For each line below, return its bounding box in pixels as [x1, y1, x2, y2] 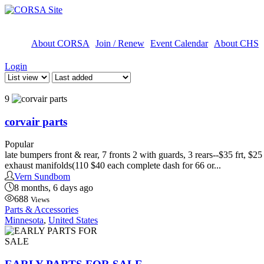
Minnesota [5, 215, 44, 226]
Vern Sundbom [14, 171, 70, 182]
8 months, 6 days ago [14, 183, 93, 193]
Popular [5, 139, 34, 150]
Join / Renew [95, 38, 144, 48]
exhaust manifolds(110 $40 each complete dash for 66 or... [5, 160, 221, 171]
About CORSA [31, 38, 90, 48]
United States [48, 215, 98, 226]
